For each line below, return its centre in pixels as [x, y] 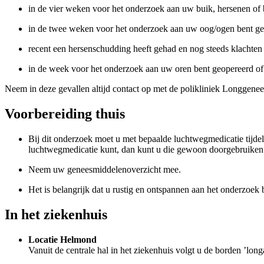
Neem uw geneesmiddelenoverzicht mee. [105, 170]
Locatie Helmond [62, 240]
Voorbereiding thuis [65, 114]
